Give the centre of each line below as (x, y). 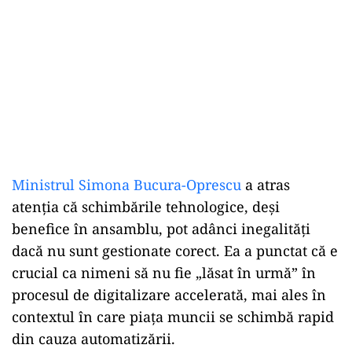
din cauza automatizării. (93, 339)
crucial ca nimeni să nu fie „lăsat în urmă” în (164, 273)
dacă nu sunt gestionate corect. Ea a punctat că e (175, 251)
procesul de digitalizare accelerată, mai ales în (169, 295)
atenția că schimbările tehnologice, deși (146, 207)
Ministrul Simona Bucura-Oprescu (126, 185)
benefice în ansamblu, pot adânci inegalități (161, 229)
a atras (266, 185)
